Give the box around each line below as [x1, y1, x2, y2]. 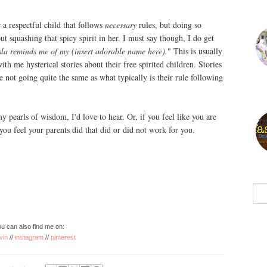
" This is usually [167, 45, 222, 57]
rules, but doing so [136, 19, 201, 30]
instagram [15, 234, 44, 241]
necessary [105, 19, 136, 30]
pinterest [51, 234, 76, 241]
